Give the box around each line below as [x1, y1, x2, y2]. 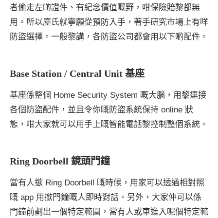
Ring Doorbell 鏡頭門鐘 [10, 155, 110, 166]
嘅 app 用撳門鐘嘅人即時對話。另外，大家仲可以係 [10, 192, 201, 202]
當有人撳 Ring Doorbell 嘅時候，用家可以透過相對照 [10, 178, 204, 187]
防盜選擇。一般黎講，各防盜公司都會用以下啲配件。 [10, 32, 208, 41]
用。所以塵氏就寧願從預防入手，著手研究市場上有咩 [10, 17, 208, 27]
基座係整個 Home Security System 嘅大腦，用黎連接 [10, 90, 206, 100]
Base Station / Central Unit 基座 [10, 68, 145, 79]
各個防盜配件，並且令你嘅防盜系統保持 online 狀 [10, 105, 193, 114]
